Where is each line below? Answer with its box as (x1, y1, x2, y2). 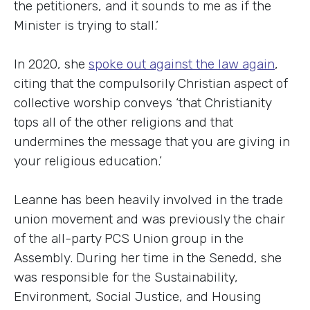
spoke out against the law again (89, 55, 275, 72)
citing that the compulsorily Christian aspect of (14, 75, 288, 91)
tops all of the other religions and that (14, 113, 233, 130)
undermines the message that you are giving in (14, 133, 290, 149)
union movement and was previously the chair (14, 210, 285, 227)
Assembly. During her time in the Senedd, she (14, 249, 282, 266)
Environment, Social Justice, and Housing (14, 288, 262, 304)
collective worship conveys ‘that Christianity (14, 94, 271, 111)
